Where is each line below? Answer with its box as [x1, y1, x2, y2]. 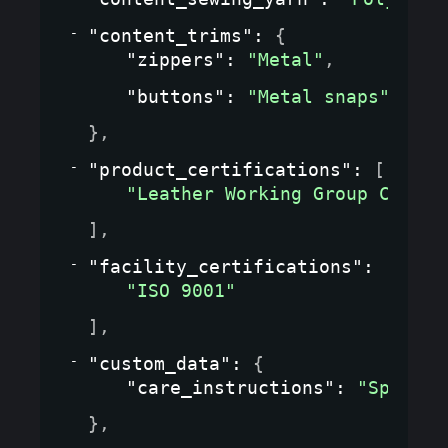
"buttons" [126, 85, 225, 107]
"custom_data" [88, 352, 231, 374]
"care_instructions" [126, 376, 335, 398]
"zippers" [126, 48, 225, 70]
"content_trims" [88, 24, 253, 46]
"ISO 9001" [126, 279, 236, 301]
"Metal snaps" [247, 85, 390, 107]
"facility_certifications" [88, 255, 363, 277]
